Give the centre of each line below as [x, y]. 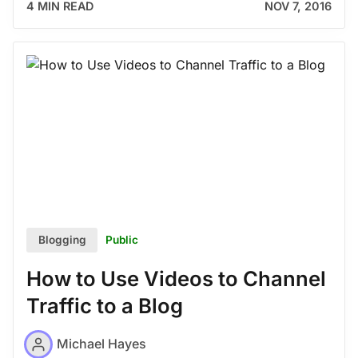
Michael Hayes [101, 344]
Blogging [62, 240]
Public [122, 239]
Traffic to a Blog [105, 306]
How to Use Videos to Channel [176, 279]
